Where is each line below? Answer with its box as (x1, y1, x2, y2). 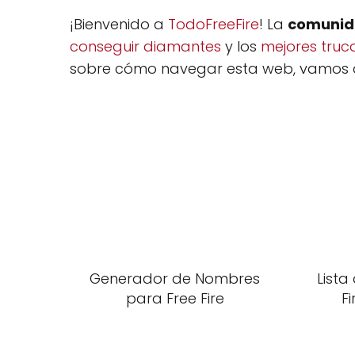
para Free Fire (125, 288, 224, 308)
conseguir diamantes (70, 36, 221, 56)
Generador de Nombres (90, 269, 261, 288)
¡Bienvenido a (70, 14, 168, 34)
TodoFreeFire (168, 14, 259, 34)
